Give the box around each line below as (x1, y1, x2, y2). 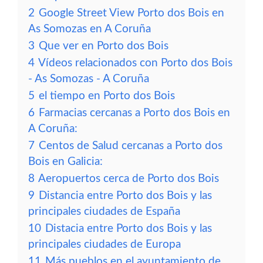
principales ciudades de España (28, 206, 180, 217)
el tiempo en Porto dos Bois (39, 90, 175, 102)
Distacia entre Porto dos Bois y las (45, 223, 212, 234)
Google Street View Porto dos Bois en (39, 8, 224, 19)
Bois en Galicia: (28, 156, 103, 167)
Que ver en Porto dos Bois (39, 41, 168, 52)
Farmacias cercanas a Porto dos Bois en (39, 107, 230, 119)
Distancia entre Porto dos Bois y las (39, 190, 212, 201)
